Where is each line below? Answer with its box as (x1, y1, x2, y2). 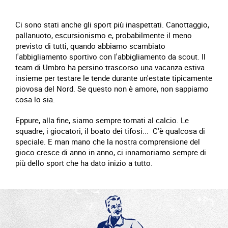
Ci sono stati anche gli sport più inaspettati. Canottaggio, (15, 19, 209, 30)
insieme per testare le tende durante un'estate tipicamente (15, 73, 212, 83)
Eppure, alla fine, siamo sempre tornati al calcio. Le (15, 115, 189, 125)
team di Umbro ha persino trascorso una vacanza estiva (15, 62, 205, 72)
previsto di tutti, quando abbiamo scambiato (15, 41, 165, 51)
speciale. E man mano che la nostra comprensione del (15, 136, 200, 147)
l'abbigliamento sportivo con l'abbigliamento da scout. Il (15, 51, 206, 62)
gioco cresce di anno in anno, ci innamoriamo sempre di (15, 147, 206, 157)
